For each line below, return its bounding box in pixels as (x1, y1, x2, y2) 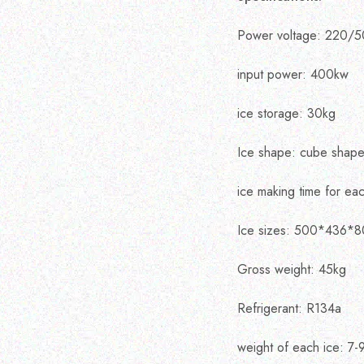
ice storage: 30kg (237, 104, 336, 123)
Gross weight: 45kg (237, 260, 346, 279)
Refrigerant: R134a (237, 299, 341, 318)
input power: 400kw (237, 65, 349, 84)
